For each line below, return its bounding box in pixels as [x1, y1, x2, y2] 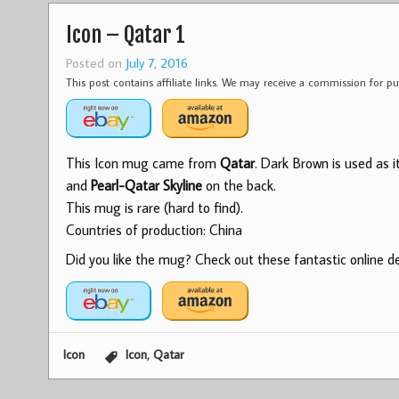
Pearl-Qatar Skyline [90, 176, 202, 195]
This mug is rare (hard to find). [65, 199, 243, 217]
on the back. [201, 176, 276, 195]
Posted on [65, 53, 126, 72]
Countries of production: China [65, 221, 242, 240]
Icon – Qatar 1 [65, 21, 185, 49]
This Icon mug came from [65, 154, 221, 173]
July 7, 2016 [125, 53, 188, 72]
